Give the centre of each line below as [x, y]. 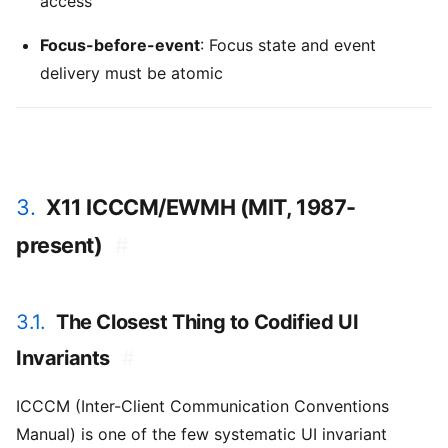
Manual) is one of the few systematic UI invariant [201, 434]
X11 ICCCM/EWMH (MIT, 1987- [201, 207]
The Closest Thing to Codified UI [207, 322]
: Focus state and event [288, 45]
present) [59, 245]
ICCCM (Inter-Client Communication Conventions [202, 406]
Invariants [63, 358]
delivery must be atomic [131, 73]
